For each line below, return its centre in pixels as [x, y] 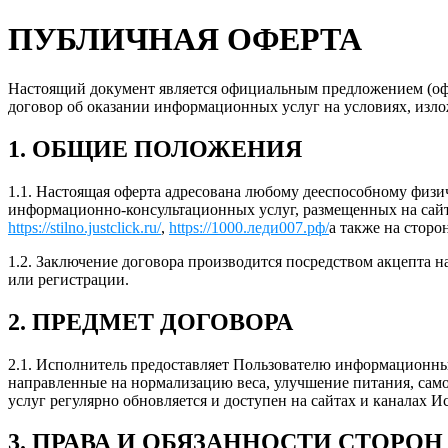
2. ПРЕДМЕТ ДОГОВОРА [150, 321]
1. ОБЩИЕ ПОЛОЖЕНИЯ [155, 148]
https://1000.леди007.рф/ [249, 227]
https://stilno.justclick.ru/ [84, 227]
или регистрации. [68, 279]
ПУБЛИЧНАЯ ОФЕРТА [185, 39]
